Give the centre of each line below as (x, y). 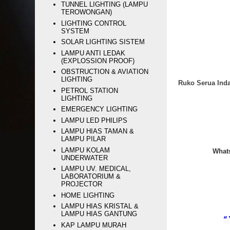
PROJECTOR (82, 184)
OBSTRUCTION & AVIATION (105, 72)
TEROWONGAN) (87, 12)
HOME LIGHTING (88, 195)
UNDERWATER (85, 158)
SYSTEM (75, 31)
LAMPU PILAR (84, 139)
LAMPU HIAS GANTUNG (99, 214)
